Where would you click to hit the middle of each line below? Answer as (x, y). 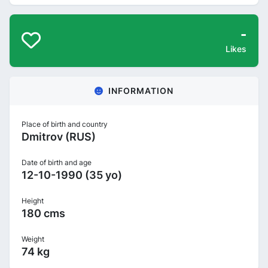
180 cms (43, 213)
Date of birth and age (57, 162)
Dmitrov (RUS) (59, 137)
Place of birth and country (65, 124)
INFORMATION (141, 91)
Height (33, 201)
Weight (33, 239)
